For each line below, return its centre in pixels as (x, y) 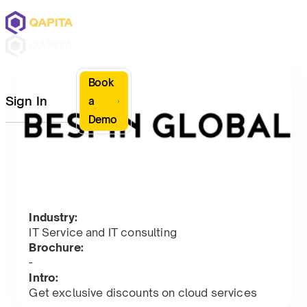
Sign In (27, 100)
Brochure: (56, 248)
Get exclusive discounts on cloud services (143, 293)
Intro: (44, 278)
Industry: (53, 218)
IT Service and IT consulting (103, 233)
